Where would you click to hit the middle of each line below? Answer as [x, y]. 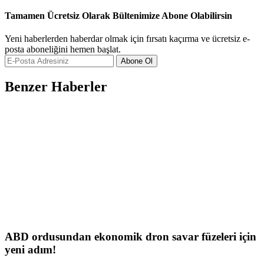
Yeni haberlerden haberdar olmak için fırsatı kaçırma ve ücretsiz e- [127, 38]
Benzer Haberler [56, 86]
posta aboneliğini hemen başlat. [63, 49]
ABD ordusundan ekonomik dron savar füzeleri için [131, 237]
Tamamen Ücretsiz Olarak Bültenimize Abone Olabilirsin [118, 15]
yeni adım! [30, 250]
